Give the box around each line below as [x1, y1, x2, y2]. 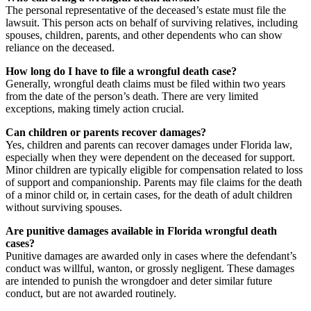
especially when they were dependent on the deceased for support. [6, 151, 295, 164]
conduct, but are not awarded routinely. [6, 287, 176, 300]
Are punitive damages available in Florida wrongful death [6, 225, 277, 237]
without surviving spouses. [6, 201, 122, 214]
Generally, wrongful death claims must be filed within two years [6, 78, 285, 90]
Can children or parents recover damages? [6, 126, 206, 139]
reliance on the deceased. [6, 42, 115, 54]
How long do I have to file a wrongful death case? [6, 65, 237, 78]
